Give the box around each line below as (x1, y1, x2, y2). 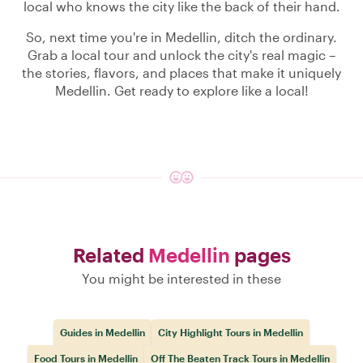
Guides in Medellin (60, 327, 145, 338)
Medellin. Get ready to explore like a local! (54, 83, 309, 98)
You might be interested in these (82, 271, 281, 286)
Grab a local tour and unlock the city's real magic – (28, 47, 335, 62)
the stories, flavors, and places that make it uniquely (22, 65, 341, 80)
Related (72, 243, 148, 267)
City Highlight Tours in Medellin (158, 327, 303, 338)
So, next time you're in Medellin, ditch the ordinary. (26, 29, 337, 45)
